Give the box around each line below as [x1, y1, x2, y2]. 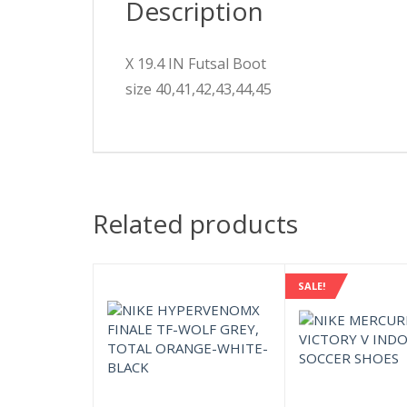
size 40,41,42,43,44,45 [125, 79, 272, 100]
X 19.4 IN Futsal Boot [125, 54, 266, 74]
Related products [93, 206, 298, 242]
